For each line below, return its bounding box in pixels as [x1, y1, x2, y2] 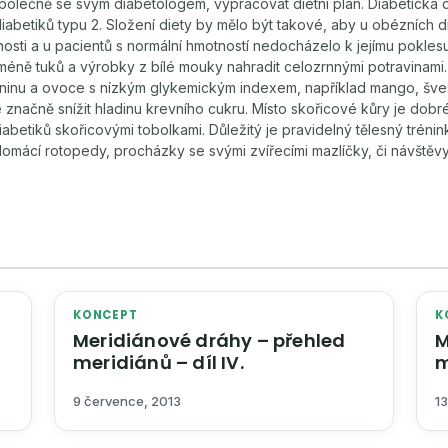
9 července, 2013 [73, 393, 181, 410]
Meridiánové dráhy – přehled [73, 328, 346, 353]
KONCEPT [73, 307, 138, 323]
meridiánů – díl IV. [73, 350, 244, 375]
